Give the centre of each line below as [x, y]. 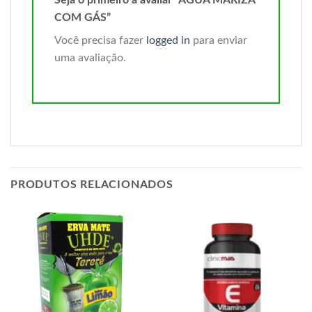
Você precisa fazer [100, 40]
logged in [168, 40]
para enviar [219, 40]
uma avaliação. [90, 57]
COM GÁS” [84, 17]
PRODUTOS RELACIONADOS [92, 184]
